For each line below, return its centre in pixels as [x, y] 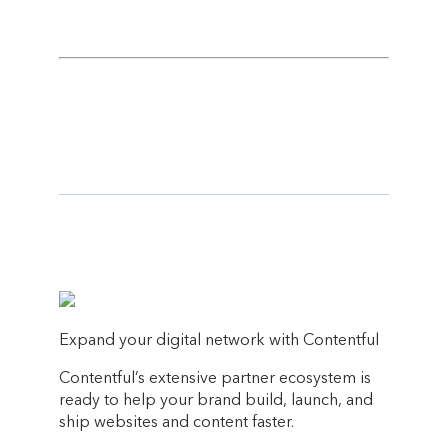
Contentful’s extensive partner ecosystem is [215, 377]
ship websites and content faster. [177, 421]
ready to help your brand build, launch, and [216, 399]
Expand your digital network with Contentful [219, 339]
